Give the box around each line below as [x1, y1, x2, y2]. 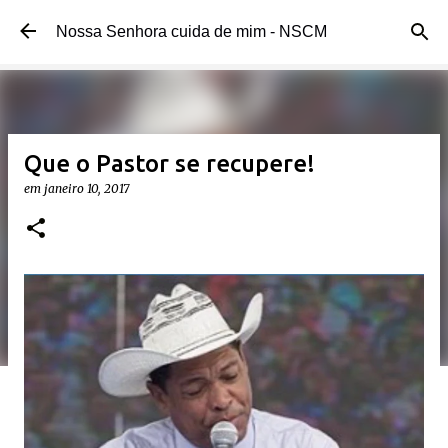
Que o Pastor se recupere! [24, 150, 315, 177]
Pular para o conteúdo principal [110, 16, 338, 34]
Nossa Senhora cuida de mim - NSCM [56, 23, 327, 40]
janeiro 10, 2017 [44, 181, 129, 196]
